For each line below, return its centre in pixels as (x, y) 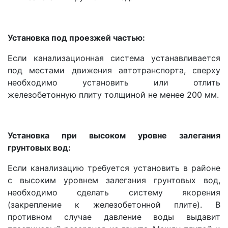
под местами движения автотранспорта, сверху (114, 70)
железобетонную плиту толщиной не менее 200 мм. (113, 94)
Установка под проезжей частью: (76, 37)
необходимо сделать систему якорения (114, 192)
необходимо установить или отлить (114, 82)
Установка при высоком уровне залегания (114, 135)
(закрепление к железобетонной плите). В (114, 204)
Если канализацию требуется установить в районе (114, 168)
